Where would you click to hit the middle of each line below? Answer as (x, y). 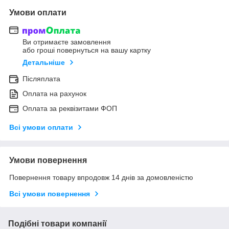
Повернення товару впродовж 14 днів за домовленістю (101, 178)
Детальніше (44, 63)
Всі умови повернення (50, 194)
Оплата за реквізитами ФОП (70, 109)
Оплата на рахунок (54, 94)
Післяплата (41, 79)
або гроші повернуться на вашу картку (87, 50)
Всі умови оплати (41, 128)
